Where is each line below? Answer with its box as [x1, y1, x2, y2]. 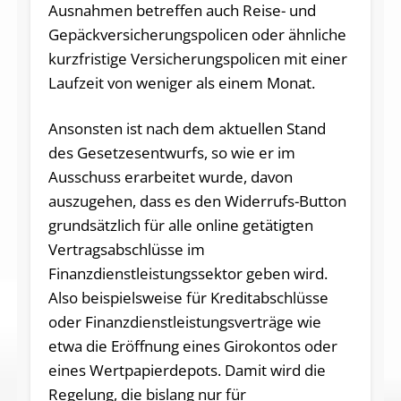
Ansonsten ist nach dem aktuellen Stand [47, 118, 326, 140]
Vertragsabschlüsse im [47, 239, 205, 260]
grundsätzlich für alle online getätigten [47, 215, 313, 236]
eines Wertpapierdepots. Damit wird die [47, 360, 326, 381]
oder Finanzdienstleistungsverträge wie [47, 311, 321, 333]
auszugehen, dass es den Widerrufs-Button [47, 191, 346, 212]
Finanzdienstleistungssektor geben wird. [47, 263, 328, 285]
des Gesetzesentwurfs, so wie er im [47, 142, 295, 164]
